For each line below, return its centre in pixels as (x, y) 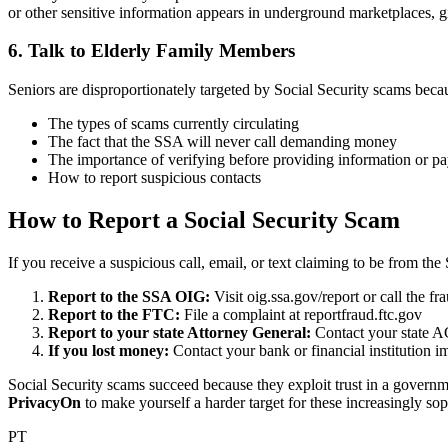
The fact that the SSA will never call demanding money (222, 142)
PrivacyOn (44, 402)
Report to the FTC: (114, 314)
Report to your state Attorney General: (179, 332)
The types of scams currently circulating (173, 124)
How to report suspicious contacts (154, 178)
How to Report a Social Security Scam (204, 220)
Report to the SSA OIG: (129, 296)
